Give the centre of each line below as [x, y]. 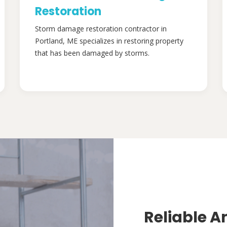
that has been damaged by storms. [92, 53]
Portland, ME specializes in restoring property [109, 41]
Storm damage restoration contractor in [101, 29]
